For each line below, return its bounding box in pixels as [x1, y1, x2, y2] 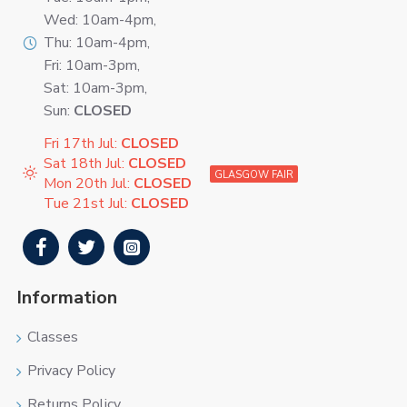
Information [16, 285, 117, 311]
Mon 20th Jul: [44, 174, 134, 194]
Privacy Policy [27, 361, 115, 382]
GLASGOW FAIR [214, 167, 293, 182]
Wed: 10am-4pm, [44, 10, 156, 31]
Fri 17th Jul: [44, 134, 121, 154]
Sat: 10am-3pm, [44, 78, 147, 99]
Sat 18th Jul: [44, 154, 128, 174]
